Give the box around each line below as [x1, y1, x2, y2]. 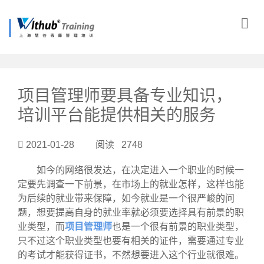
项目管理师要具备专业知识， [18, 87, 232, 105]
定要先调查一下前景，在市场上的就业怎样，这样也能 [18, 177, 244, 190]
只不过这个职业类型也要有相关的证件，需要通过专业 [18, 234, 244, 247]
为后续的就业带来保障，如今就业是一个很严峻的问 [18, 192, 235, 204]
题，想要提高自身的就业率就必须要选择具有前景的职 [18, 206, 244, 219]
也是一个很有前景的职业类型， [112, 220, 244, 233]
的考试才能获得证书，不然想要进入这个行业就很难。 [18, 248, 244, 261]
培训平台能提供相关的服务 [18, 106, 216, 124]
